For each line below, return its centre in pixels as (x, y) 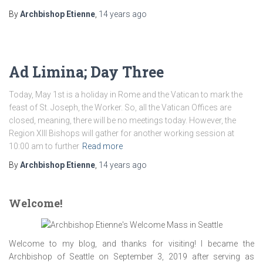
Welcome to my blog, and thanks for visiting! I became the (131, 244)
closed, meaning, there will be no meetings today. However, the (122, 120)
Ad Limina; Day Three (86, 72)
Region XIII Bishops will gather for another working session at (122, 133)
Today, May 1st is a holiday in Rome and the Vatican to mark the (126, 95)
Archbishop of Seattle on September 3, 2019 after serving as (131, 257)
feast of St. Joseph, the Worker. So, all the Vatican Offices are (120, 107)
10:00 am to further (44, 146)
